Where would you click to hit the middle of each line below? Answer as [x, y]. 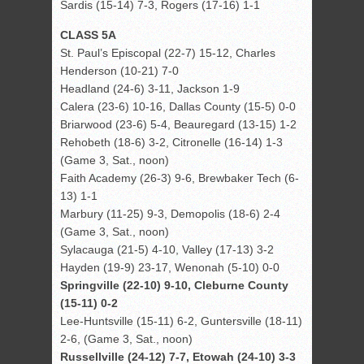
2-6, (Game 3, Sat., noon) [126, 339]
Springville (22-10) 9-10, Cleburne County [174, 286]
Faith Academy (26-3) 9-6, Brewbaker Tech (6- [180, 178]
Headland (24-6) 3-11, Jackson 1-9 [150, 89]
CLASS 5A [88, 35]
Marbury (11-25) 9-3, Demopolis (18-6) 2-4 [170, 214]
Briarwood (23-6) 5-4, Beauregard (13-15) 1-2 [178, 125]
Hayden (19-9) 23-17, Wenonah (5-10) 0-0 [170, 268]
